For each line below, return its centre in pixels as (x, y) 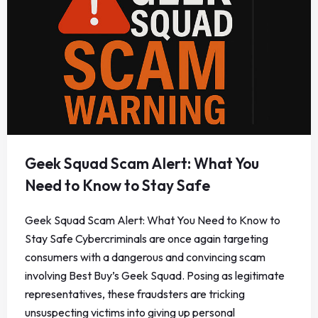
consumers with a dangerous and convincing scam (145, 257)
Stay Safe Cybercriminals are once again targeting (147, 239)
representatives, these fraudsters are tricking (135, 294)
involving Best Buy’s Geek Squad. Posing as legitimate (155, 276)
